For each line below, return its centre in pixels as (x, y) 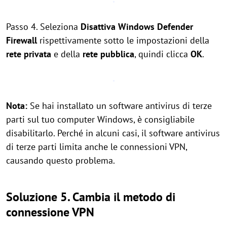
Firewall (22, 40)
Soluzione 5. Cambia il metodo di (91, 197)
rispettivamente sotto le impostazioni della (123, 40)
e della (67, 54)
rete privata (30, 54)
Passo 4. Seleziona (43, 27)
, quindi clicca (162, 54)
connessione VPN (50, 212)
